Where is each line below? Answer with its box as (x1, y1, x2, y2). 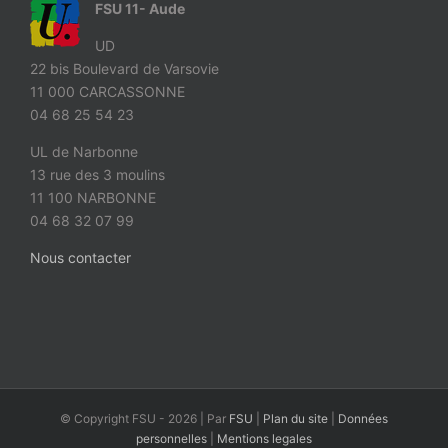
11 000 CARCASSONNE (30, 82, 185, 100)
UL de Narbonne (30, 142, 138, 160)
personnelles (136, 430, 207, 446)
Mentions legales (217, 430, 312, 446)
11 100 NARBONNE (30, 188, 156, 206)
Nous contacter (30, 248, 131, 266)
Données (338, 410, 388, 426)
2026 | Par (168, 410, 229, 426)
